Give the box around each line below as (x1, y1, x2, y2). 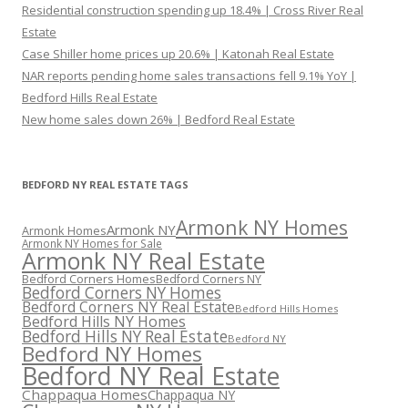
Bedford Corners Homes (22, 271, 156, 287)
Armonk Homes (22, 223, 107, 239)
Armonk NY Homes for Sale (22, 236, 162, 250)
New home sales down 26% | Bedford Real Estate (22, 111, 295, 127)
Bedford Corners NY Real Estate (22, 297, 235, 317)
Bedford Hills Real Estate (22, 89, 158, 106)
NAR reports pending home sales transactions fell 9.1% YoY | (22, 67, 356, 84)
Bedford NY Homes (22, 340, 202, 368)
